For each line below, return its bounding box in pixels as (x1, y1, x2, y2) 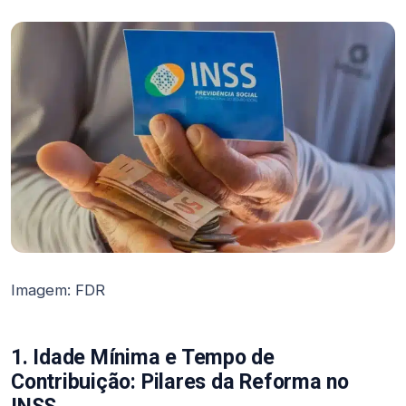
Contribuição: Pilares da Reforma (11, 369, 322, 395)
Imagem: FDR (11, 280, 105, 299)
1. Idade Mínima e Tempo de (11, 344, 275, 371)
